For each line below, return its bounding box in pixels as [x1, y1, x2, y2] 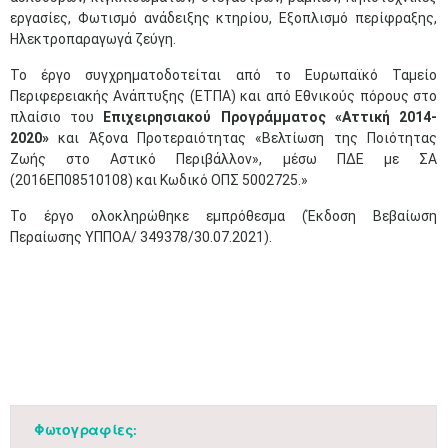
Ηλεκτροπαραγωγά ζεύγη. [10, 31, 176, 47]
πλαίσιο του [10, 109, 104, 125]
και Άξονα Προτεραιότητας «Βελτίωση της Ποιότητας [58, 130, 438, 146]
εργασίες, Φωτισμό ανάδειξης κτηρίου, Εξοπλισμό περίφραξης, [10, 10, 437, 26]
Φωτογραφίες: [34, 421, 137, 438]
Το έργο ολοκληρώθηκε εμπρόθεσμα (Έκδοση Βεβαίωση [10, 208, 437, 224]
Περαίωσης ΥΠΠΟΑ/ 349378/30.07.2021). [10, 229, 272, 245]
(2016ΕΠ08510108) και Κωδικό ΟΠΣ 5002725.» [10, 172, 308, 188]
